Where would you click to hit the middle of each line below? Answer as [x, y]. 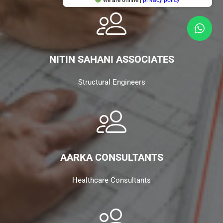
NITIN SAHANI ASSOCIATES [111, 59]
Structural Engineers [111, 82]
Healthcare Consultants [111, 180]
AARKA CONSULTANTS [111, 157]
